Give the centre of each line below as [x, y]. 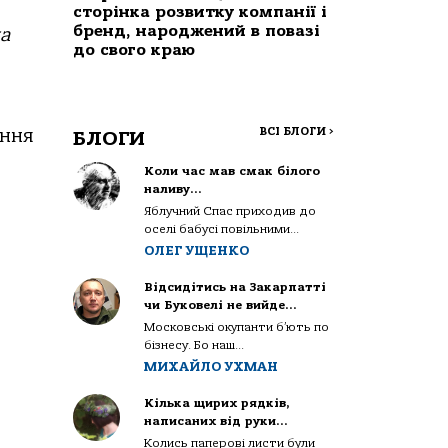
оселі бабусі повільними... [222, 228]
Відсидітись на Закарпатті [235, 286]
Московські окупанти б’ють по [237, 326]
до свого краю [134, 49]
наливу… [173, 188]
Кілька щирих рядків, [217, 402]
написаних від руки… [216, 420]
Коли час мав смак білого [232, 170]
